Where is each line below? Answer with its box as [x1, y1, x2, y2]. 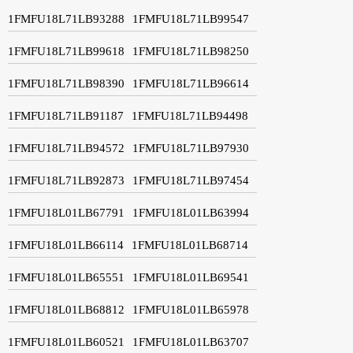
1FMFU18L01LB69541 [132, 270, 249, 284]
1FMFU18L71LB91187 [8, 109, 124, 122]
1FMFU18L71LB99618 [8, 44, 124, 58]
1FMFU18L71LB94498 [132, 109, 248, 122]
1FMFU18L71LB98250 [132, 44, 249, 58]
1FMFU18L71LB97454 [132, 173, 249, 187]
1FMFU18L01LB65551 [8, 270, 124, 284]
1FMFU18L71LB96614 [132, 76, 249, 90]
